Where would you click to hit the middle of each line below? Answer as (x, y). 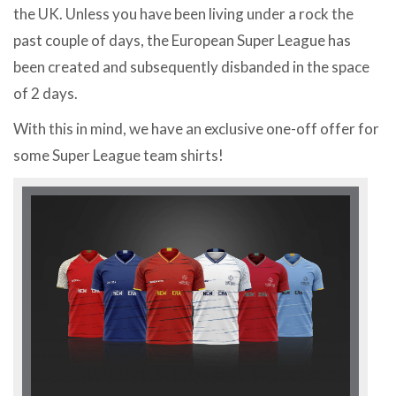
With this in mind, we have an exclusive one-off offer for (196, 129)
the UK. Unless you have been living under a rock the (183, 14)
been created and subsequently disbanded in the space (191, 67)
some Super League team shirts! (118, 155)
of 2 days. (46, 93)
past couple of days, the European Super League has (182, 40)
